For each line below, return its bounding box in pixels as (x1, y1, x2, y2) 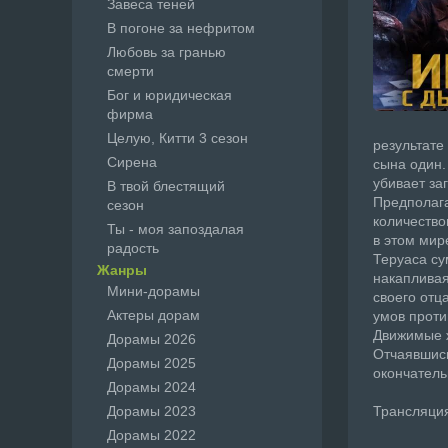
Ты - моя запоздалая (107, 221, 244, 237)
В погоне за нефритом (107, 20, 255, 36)
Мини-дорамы (107, 283, 200, 299)
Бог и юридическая (107, 87, 232, 103)
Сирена (107, 154, 157, 170)
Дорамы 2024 (107, 379, 196, 395)
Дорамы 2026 (107, 331, 196, 347)
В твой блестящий (107, 178, 225, 194)
